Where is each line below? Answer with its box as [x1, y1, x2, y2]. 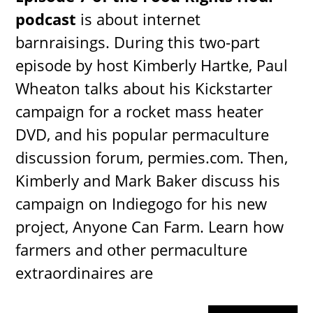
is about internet [76, 8, 201, 30]
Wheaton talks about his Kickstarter [15, 78, 273, 99]
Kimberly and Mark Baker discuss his [15, 170, 281, 191]
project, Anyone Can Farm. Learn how [15, 216, 284, 238]
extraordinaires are [15, 262, 154, 284]
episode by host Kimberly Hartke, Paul [15, 54, 289, 76]
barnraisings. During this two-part [15, 31, 261, 53]
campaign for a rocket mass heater [15, 101, 264, 122]
